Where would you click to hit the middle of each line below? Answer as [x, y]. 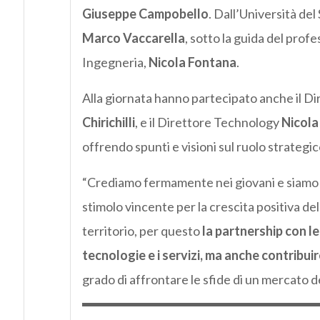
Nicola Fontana [192, 62]
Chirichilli [108, 122]
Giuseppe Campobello [145, 13]
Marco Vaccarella [133, 37]
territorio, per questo [141, 230]
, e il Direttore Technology [208, 122]
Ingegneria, [115, 62]
